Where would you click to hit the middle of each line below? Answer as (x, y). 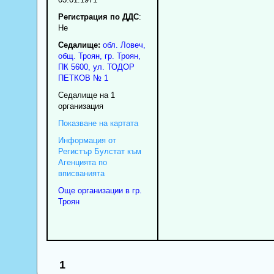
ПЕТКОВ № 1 (83, 78)
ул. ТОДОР (113, 67)
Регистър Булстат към (99, 151)
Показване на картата (98, 123)
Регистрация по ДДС (98, 17)
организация (80, 106)
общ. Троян (79, 56)
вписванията (81, 173)
